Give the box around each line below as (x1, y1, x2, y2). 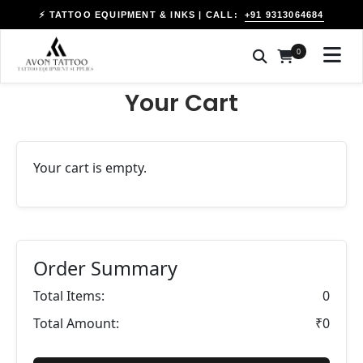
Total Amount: (33, 314, 119, 332)
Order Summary (33, 255, 177, 281)
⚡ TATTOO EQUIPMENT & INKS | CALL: (39, 10, 238, 19)
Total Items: (33, 287, 105, 305)
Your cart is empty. (33, 159, 147, 177)
